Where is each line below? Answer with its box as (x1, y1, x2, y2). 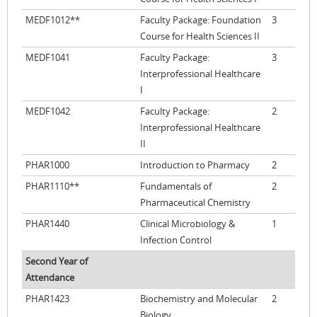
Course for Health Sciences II (140, 30, 260, 42)
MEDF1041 (25, 52, 70, 64)
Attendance (25, 272, 74, 284)
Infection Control (140, 234, 212, 246)
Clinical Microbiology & (140, 218, 235, 230)
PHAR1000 (25, 159, 69, 171)
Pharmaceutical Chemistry (140, 197, 250, 209)
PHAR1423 (25, 293, 69, 305)
